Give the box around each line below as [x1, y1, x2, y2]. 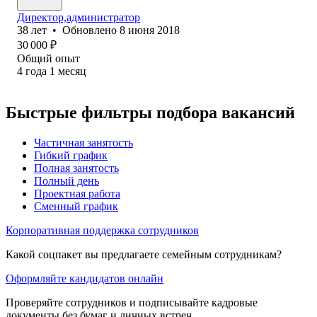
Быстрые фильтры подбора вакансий [6, 103, 295, 122]
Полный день [34, 174, 99, 187]
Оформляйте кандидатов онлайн [6, 272, 163, 284]
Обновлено [62, 23, 120, 36]
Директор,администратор [17, 11, 140, 23]
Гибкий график [34, 149, 108, 161]
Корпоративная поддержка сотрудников [6, 224, 199, 236]
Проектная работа [34, 187, 120, 200]
